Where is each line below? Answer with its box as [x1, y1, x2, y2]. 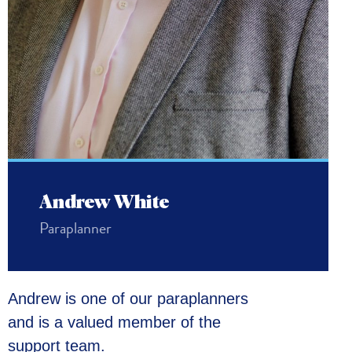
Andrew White [39, 192, 170, 212]
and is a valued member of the [8, 313, 221, 331]
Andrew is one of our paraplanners [8, 289, 248, 307]
